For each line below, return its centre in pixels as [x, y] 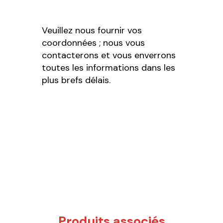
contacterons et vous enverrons [109, 56]
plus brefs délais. [76, 80]
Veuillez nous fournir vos [92, 31]
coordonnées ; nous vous [93, 43]
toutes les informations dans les [109, 68]
